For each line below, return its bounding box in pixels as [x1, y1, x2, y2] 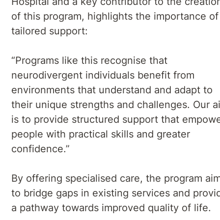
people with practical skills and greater [11, 128, 190, 140]
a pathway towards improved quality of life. [11, 201, 211, 214]
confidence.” [11, 142, 70, 155]
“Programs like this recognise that [11, 54, 167, 66]
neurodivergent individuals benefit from [11, 69, 194, 81]
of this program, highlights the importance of [11, 10, 219, 22]
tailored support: [11, 25, 88, 37]
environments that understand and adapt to [11, 83, 213, 96]
